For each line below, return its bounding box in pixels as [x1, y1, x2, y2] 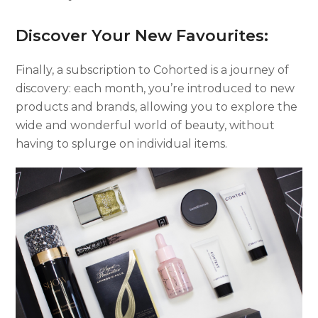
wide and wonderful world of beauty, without [16, 118, 275, 132]
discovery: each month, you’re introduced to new [16, 81, 295, 95]
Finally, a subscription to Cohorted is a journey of [16, 62, 290, 77]
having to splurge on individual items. [16, 136, 228, 150]
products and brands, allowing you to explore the [16, 99, 298, 114]
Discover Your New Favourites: [16, 26, 269, 45]
